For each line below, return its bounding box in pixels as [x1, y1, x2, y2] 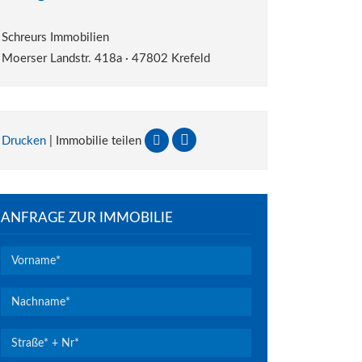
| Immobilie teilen [46, 135, 145, 147]
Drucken [2, 135, 46, 147]
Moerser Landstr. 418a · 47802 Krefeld [2, 53, 210, 65]
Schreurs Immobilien [2, 32, 109, 44]
